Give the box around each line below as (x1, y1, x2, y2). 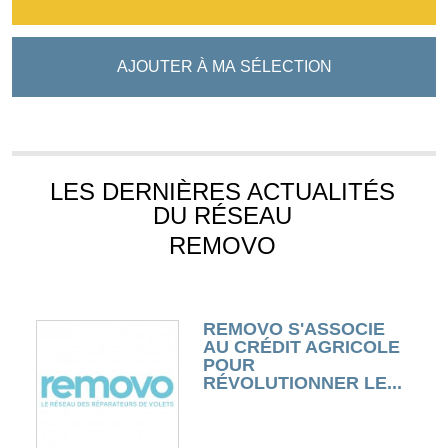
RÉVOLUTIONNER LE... (202, 372, 402, 393)
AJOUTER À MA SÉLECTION (116, 57, 332, 75)
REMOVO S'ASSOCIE (202, 318, 385, 339)
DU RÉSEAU (152, 201, 292, 229)
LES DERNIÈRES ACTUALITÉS (49, 177, 395, 205)
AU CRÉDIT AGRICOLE (202, 336, 400, 357)
